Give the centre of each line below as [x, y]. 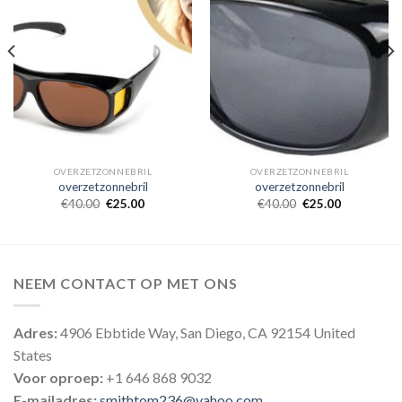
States [33, 354]
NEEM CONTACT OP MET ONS [126, 284]
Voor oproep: [58, 377]
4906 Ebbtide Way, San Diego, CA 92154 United [206, 332]
